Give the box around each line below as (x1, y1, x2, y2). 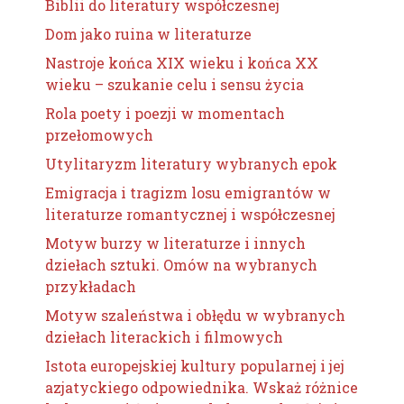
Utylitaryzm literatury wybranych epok (45, 154, 337, 173)
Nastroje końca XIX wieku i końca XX (45, 53, 318, 72)
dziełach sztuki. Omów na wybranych (45, 255, 317, 274)
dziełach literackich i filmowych (45, 327, 283, 346)
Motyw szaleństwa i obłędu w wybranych (45, 306, 345, 325)
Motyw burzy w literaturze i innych (45, 234, 306, 252)
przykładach (45, 277, 136, 296)
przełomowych (45, 125, 153, 144)
